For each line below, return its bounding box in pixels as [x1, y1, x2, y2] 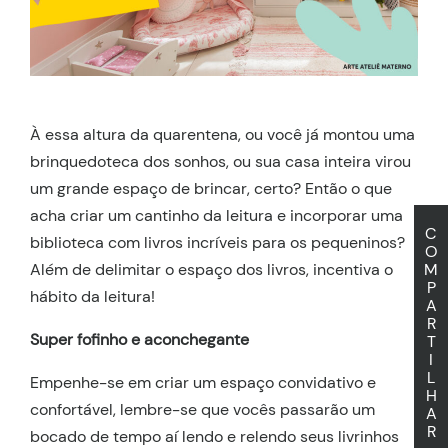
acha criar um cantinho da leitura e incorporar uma [30, 205, 403, 227]
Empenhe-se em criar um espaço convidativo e [30, 372, 376, 394]
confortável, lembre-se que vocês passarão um [30, 399, 375, 421]
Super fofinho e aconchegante [30, 329, 249, 351]
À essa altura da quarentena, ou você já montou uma [30, 124, 415, 146]
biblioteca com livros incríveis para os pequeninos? [30, 232, 405, 254]
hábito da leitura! [30, 286, 155, 308]
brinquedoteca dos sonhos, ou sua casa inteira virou [30, 151, 411, 173]
